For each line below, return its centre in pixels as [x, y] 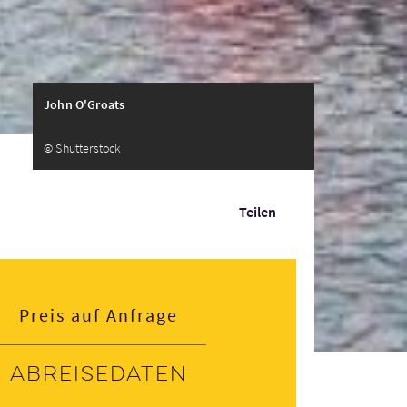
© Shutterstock [83, 148]
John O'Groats [84, 104]
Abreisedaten [99, 374]
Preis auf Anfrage [99, 315]
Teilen [258, 212]
